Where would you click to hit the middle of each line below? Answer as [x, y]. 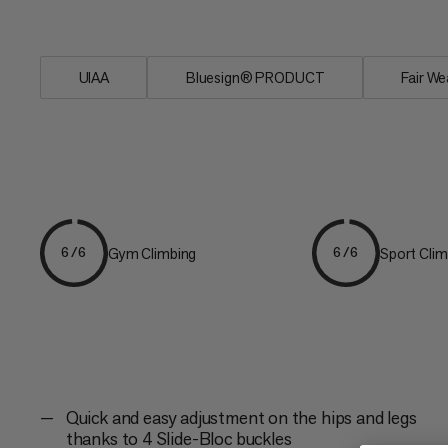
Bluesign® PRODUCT [255, 78]
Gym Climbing [152, 253]
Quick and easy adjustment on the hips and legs [241, 418]
